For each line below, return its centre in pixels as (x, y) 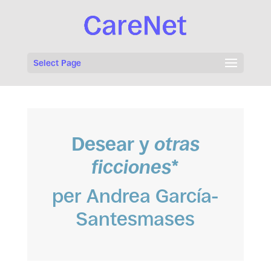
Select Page (57, 63)
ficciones (132, 167)
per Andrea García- (135, 196)
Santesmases (135, 219)
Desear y (113, 144)
